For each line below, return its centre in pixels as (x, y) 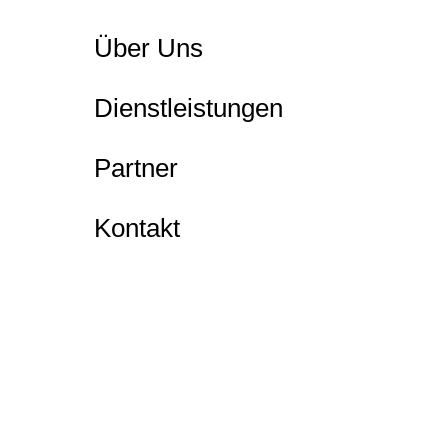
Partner (136, 168)
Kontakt (137, 228)
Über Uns (149, 48)
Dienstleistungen (189, 108)
